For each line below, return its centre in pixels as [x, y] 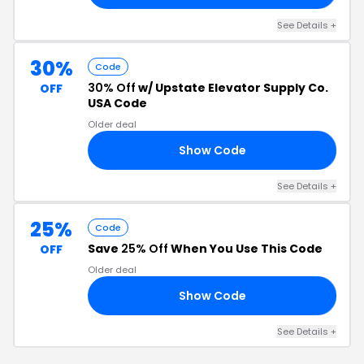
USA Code [117, 103]
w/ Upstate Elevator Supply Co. [232, 88]
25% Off [145, 249]
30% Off [112, 88]
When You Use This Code [245, 249]
